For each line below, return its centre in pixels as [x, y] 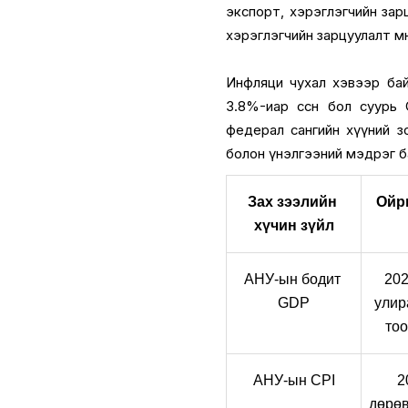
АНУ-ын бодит [292, 279]
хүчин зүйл [294, 225]
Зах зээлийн [292, 201]
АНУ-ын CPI [294, 380]
